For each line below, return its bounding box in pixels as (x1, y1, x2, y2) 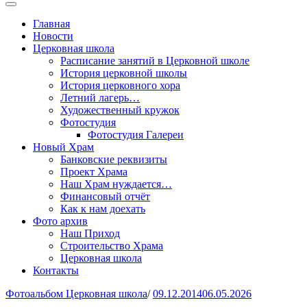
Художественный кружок (60, 104, 180, 116)
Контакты (33, 265, 79, 276)
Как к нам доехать (60, 203, 145, 214)
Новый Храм (33, 141, 94, 153)
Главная (33, 18, 70, 29)
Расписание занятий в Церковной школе (60, 55, 249, 66)
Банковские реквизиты (60, 153, 167, 165)
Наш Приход (60, 228, 120, 239)
